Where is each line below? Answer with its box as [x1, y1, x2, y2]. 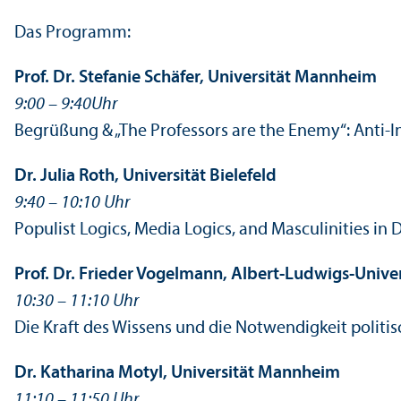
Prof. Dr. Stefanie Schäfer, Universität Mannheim [14, 68, 377, 87]
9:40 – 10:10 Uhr [14, 193, 130, 212]
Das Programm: [14, 23, 131, 42]
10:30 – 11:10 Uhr [14, 292, 139, 311]
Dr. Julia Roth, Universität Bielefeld [14, 166, 277, 185]
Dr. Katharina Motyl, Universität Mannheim [14, 363, 340, 382]
